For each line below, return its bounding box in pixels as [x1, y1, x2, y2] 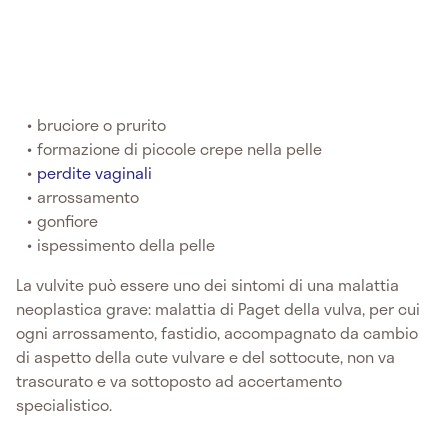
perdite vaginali [37, 159, 153, 185]
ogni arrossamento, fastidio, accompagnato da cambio [16, 319, 418, 345]
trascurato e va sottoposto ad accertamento [16, 367, 342, 393]
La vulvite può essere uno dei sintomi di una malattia [16, 271, 399, 297]
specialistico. [16, 391, 112, 417]
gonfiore [37, 207, 99, 233]
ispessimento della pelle [37, 231, 216, 257]
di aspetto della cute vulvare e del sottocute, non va [16, 343, 395, 369]
